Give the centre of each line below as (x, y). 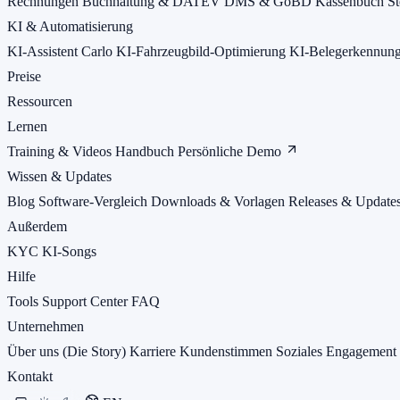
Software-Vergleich (95, 201)
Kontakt (30, 376)
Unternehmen (46, 326)
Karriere (154, 351)
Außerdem (37, 226)
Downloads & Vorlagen (220, 201)
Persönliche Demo (231, 151)
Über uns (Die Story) (68, 351)
